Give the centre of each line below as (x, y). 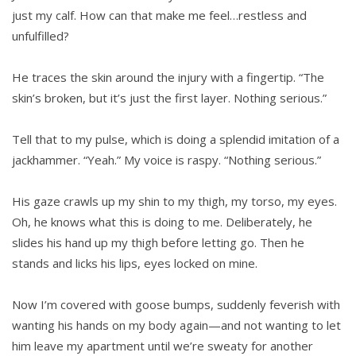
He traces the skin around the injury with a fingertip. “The (168, 77)
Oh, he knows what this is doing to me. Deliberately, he (162, 222)
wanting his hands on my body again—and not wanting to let (176, 325)
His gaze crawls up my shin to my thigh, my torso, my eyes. (174, 201)
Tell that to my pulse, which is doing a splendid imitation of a (176, 139)
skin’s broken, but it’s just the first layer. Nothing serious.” (169, 98)
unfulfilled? (41, 36)
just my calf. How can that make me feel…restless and (159, 15)
